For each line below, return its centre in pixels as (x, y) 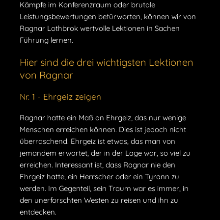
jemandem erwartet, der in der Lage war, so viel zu (105, 153)
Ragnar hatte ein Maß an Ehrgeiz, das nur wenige (103, 117)
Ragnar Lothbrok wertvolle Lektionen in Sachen (100, 28)
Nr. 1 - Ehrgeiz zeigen (60, 96)
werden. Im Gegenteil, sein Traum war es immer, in (104, 188)
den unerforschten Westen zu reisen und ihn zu (99, 200)
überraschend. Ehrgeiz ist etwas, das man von (97, 141)
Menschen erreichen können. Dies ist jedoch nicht (103, 129)
